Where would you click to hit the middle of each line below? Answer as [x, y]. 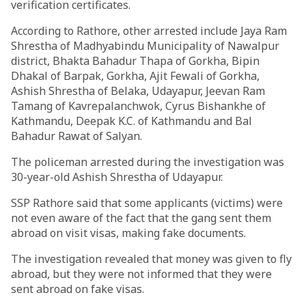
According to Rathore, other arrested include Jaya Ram [149, 31]
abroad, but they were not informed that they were [141, 274]
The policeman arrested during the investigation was [148, 162]
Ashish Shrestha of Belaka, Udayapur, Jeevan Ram [138, 91]
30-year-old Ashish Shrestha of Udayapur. [117, 177]
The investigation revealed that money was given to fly [151, 259]
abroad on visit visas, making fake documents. [128, 233]
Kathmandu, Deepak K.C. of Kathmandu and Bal [131, 121]
